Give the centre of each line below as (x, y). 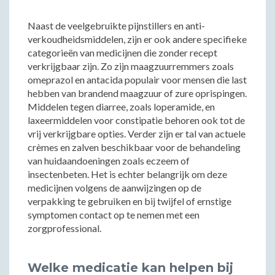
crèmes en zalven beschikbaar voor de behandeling (134, 147)
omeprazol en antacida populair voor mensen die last (137, 79)
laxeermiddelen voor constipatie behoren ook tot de (136, 120)
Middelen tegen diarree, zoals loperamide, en (121, 107)
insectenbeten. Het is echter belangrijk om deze (127, 174)
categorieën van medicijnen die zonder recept (122, 52)
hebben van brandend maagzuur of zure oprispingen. (137, 93)
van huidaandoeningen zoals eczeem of (109, 161)
